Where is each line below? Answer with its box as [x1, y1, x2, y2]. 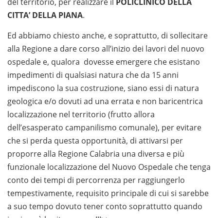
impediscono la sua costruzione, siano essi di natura [7, 83, 199, 94]
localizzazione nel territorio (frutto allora [7, 109, 155, 120]
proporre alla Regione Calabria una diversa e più [7, 148, 184, 160]
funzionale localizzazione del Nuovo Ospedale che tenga [7, 162, 211, 173]
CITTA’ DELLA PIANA [7, 10, 83, 21]
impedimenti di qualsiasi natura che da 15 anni [7, 70, 179, 81]
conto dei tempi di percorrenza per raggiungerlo [7, 175, 185, 186]
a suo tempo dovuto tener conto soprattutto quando [7, 201, 202, 212]
